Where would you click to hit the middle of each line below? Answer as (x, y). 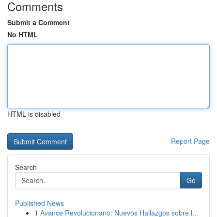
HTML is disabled (34, 114)
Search (26, 167)
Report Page (190, 141)
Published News (39, 203)
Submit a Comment (39, 22)
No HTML (23, 34)
